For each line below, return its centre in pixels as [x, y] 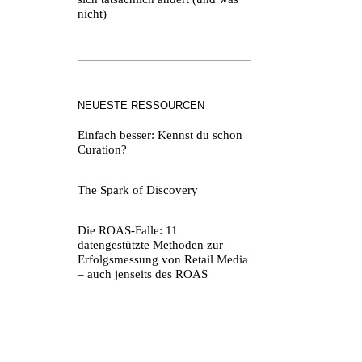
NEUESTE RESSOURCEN [141, 106]
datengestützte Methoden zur [150, 245]
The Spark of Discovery [138, 190]
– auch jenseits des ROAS [143, 274]
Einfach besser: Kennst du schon [160, 135]
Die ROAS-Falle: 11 [128, 231]
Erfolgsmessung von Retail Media [163, 260]
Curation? [102, 150]
